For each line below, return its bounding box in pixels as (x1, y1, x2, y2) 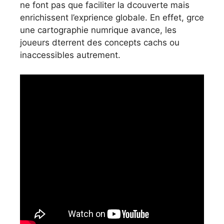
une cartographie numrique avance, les (20, 25, 176, 35)
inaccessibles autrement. (20, 50, 120, 60)
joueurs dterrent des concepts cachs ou (20, 37, 179, 48)
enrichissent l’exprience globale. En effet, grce (20, 12, 204, 23)
